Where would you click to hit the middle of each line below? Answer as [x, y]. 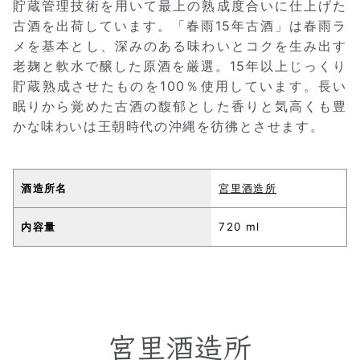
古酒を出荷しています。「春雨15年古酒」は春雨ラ [180, 26]
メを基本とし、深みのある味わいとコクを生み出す [180, 46]
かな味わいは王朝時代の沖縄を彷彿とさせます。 [169, 127]
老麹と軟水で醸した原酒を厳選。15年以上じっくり [180, 66]
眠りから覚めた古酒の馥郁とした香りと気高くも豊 [180, 106]
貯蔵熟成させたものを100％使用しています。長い [180, 86]
